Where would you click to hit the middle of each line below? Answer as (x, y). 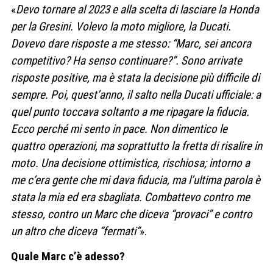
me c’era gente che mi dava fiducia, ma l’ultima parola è (136, 180)
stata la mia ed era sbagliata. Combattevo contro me (130, 197)
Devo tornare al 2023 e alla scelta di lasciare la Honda (137, 9)
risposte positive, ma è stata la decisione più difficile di (135, 77)
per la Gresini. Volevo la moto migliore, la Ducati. (121, 26)
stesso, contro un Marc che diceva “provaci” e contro (132, 214)
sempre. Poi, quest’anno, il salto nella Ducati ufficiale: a (136, 94)
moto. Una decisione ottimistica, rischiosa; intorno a (130, 163)
